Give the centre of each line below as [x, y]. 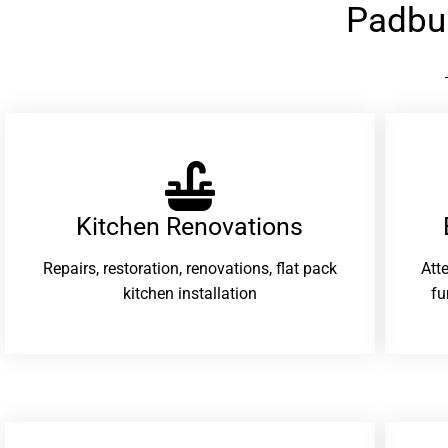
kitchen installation [189, 294]
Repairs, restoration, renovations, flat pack [189, 269]
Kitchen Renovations [190, 226]
